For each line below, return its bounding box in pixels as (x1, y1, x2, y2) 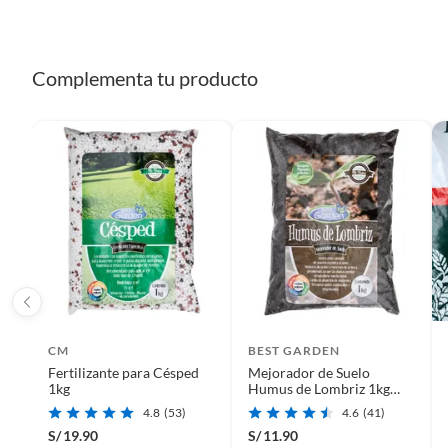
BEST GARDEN (248, 342, 340, 358)
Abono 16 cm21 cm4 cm (248, 395, 399, 413)
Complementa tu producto (32, 65, 258, 90)
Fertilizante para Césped (48, 363, 199, 381)
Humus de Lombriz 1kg (248, 379, 390, 397)
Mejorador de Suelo (248, 363, 370, 381)
